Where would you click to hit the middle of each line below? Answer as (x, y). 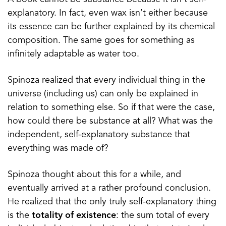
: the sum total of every (163, 215)
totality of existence (74, 215)
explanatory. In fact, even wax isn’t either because (108, 13)
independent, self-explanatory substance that (99, 134)
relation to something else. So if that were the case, (111, 107)
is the (20, 215)
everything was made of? (58, 148)
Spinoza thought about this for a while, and (94, 174)
